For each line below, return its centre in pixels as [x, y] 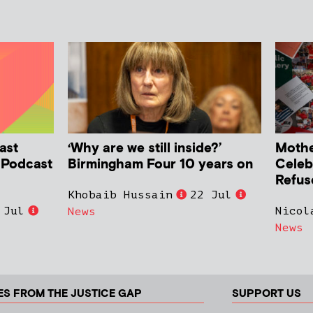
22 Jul [211, 195]
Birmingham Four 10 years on [161, 164]
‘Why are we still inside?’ [145, 148]
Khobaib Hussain [121, 195]
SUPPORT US [266, 293]
